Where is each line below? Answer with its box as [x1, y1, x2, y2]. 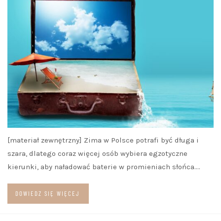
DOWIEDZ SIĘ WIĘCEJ [15, 189, 80, 198]
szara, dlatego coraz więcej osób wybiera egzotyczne [7, 149, 187, 158]
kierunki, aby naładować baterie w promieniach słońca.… [7, 162, 200, 172]
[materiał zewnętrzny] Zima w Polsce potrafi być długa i [7, 136, 199, 145]
